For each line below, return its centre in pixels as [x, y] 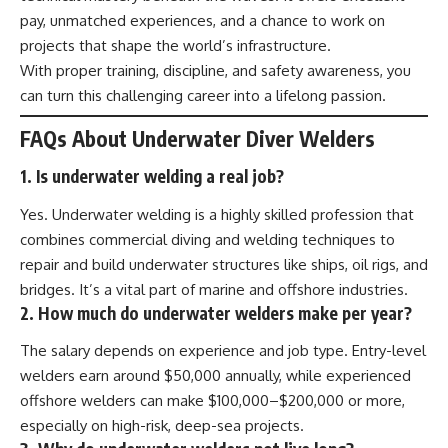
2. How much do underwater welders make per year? [216, 312]
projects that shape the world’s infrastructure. [175, 45]
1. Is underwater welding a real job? [152, 176]
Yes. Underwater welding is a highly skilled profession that [217, 214]
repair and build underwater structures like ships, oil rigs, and [224, 264]
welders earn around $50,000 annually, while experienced [215, 376]
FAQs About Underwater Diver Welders [197, 138]
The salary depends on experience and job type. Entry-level [223, 351]
